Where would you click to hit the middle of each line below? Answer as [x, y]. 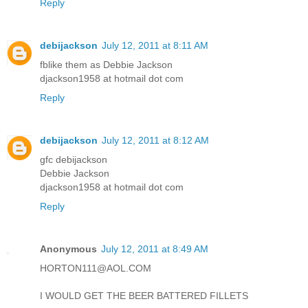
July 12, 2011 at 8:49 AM [155, 249]
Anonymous [68, 249]
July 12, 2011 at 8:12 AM [155, 140]
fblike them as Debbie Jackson [106, 64]
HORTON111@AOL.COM [96, 268]
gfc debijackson [74, 159]
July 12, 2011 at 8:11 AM [155, 45]
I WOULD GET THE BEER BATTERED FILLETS [144, 295]
